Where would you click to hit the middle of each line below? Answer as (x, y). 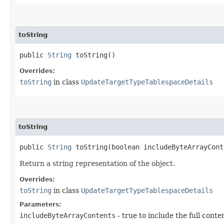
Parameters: (40, 204)
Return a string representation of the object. (97, 163)
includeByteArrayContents (67, 215)
